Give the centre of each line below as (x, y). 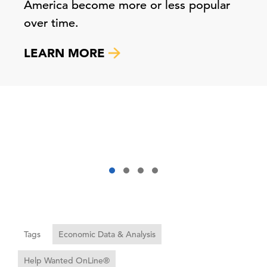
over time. (51, 23)
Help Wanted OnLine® (67, 260)
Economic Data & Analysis (107, 234)
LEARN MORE (66, 53)
